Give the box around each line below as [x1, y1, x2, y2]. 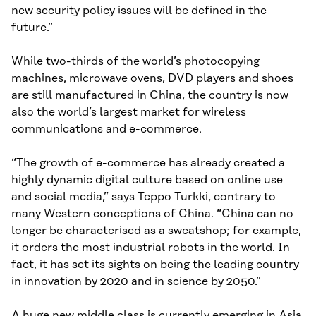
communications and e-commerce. [11, 123, 202, 136]
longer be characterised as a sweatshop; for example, [11, 224, 301, 238]
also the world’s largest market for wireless [11, 106, 246, 119]
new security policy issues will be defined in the [11, 4, 267, 18]
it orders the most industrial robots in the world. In [11, 241, 290, 255]
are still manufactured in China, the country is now [11, 89, 288, 102]
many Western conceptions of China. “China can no [11, 207, 293, 221]
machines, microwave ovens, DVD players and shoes [11, 72, 293, 85]
